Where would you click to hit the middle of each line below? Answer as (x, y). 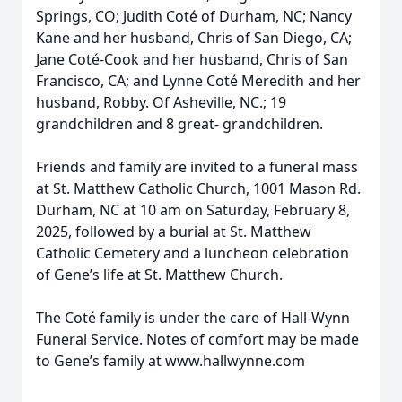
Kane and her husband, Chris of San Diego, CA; (194, 38)
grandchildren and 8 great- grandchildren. (179, 124)
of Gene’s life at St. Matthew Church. (159, 275)
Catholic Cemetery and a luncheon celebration (192, 253)
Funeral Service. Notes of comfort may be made (197, 339)
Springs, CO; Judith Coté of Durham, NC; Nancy (194, 16)
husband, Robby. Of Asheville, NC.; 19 (161, 102)
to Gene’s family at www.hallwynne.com (170, 361)
